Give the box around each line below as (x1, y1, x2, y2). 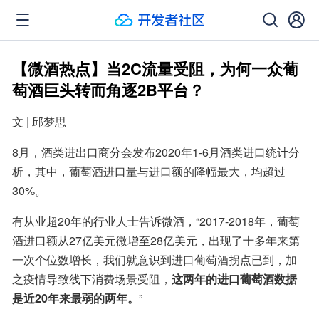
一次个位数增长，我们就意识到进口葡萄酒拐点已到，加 (12, 251, 297, 268)
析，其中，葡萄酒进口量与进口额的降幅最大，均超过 (12, 163, 286, 179)
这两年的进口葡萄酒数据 (172, 271, 297, 287)
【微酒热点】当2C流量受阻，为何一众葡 (12, 57, 298, 80)
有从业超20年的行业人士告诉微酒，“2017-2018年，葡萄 (12, 213, 300, 229)
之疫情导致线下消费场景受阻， (12, 271, 172, 287)
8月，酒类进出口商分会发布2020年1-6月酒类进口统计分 (12, 144, 300, 160)
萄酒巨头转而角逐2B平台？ (12, 78, 204, 101)
